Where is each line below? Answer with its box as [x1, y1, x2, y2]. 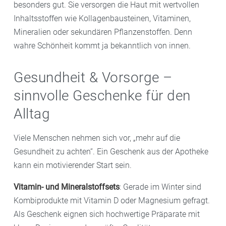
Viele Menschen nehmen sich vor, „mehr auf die [14, 133, 180, 143]
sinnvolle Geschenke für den [14, 87, 191, 104]
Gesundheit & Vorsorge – [14, 69, 173, 86]
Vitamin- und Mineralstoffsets [14, 182, 120, 192]
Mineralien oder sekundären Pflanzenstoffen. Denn [14, 27, 192, 37]
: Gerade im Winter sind [120, 182, 201, 192]
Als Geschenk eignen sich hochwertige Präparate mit [14, 209, 200, 219]
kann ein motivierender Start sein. [14, 160, 132, 170]
